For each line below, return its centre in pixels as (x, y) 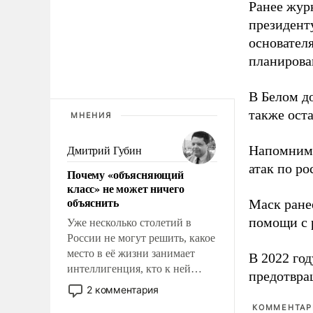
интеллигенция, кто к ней (129, 268)
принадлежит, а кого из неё (132, 284)
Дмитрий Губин (104, 150)
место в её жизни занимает (131, 253)
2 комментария (123, 289)
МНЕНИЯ (91, 115)
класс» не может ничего (126, 188)
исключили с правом (117, 299)
